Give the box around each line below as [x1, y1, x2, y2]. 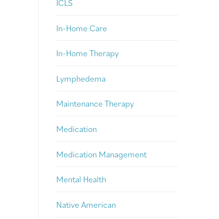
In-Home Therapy [56, 47, 119, 59]
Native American [56, 198, 116, 210]
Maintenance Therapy [56, 98, 134, 109]
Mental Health [56, 174, 106, 185]
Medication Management [56, 148, 147, 160]
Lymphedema [56, 72, 106, 84]
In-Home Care [56, 22, 107, 34]
